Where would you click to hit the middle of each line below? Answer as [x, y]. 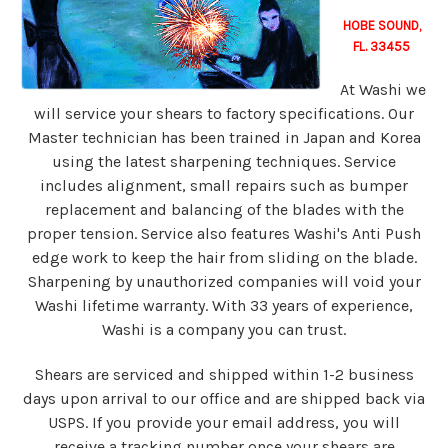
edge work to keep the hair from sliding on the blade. [224, 257]
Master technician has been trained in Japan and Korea [224, 137]
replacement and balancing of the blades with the [224, 209]
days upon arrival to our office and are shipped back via [224, 398]
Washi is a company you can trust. [224, 329]
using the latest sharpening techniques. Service [224, 161]
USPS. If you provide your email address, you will [224, 422]
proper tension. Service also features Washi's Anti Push [224, 233]
